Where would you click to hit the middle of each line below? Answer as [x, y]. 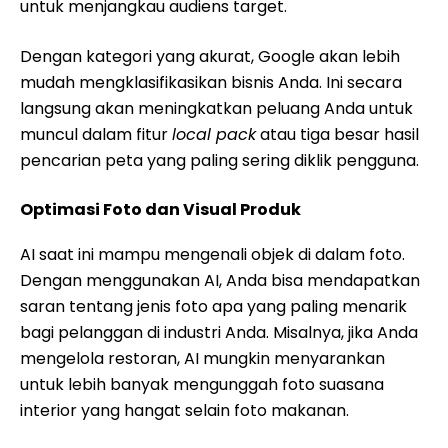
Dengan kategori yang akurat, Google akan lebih [210, 56]
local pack [214, 134]
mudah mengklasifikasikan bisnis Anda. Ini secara [211, 82]
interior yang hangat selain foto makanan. [184, 410]
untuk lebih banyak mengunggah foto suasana [202, 384]
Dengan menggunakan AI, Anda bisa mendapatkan [220, 280]
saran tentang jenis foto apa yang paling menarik [213, 306]
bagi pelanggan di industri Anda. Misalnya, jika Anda [219, 332]
